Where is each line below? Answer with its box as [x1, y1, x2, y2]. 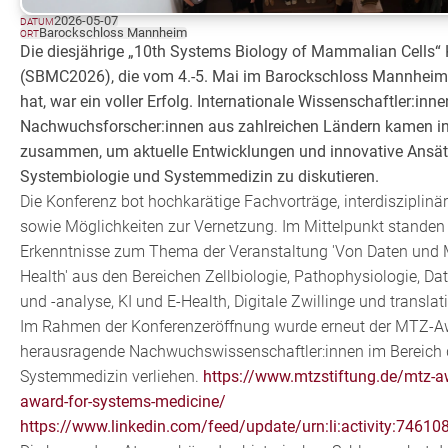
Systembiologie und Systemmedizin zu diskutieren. [20, 167, 380, 187]
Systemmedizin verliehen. [20, 367, 204, 387]
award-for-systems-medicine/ [20, 392, 227, 412]
